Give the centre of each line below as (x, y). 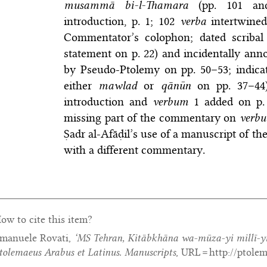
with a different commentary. (134, 150)
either (81, 86)
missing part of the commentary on (152, 118)
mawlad (118, 86)
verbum (170, 102)
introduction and (108, 102)
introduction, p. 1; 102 (122, 21)
